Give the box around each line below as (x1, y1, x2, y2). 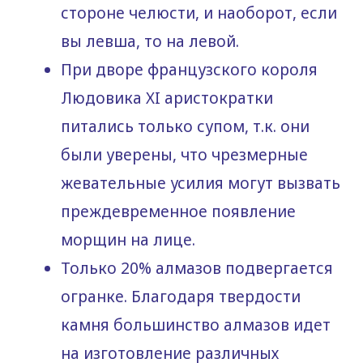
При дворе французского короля (61, 59, 318, 81)
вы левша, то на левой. (61, 31, 239, 53)
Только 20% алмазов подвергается (61, 258, 333, 280)
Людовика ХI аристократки (61, 88, 273, 109)
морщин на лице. (61, 229, 195, 251)
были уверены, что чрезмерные (61, 144, 308, 166)
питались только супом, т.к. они (61, 116, 310, 138)
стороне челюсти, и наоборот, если (61, 2, 337, 24)
